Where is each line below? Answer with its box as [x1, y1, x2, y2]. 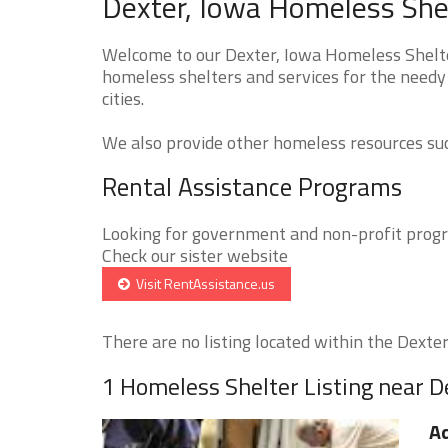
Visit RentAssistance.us [130, 272, 275, 294]
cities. [102, 84, 144, 112]
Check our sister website [102, 241, 288, 269]
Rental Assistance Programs [102, 167, 402, 206]
